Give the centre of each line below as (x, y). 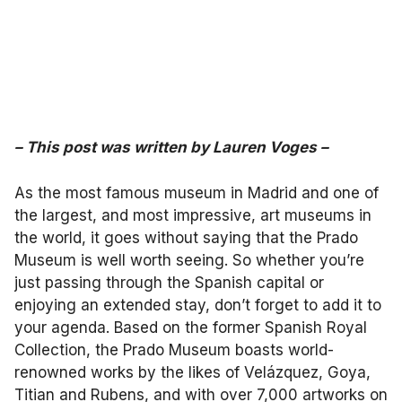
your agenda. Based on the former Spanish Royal (191, 327)
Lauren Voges (265, 147)
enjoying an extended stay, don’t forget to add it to (198, 305)
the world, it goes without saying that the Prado (186, 237)
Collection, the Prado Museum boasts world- (174, 350)
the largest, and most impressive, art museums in (193, 215)
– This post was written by (114, 147)
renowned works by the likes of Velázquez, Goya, (192, 372)
